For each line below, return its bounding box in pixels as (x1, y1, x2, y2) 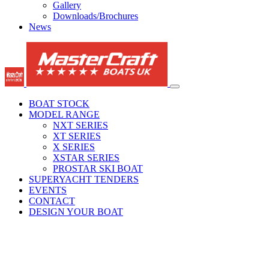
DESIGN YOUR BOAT (29, 207, 123, 217)
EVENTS (29, 185, 67, 195)
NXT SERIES (53, 120, 108, 130)
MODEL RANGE (29, 109, 100, 119)
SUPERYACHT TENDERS (29, 174, 139, 184)
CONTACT (29, 196, 75, 206)
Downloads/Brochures (53, 11, 138, 21)
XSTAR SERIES (53, 153, 119, 163)
